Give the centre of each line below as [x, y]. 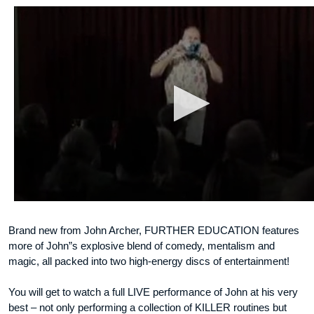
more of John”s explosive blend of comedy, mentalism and [142, 246]
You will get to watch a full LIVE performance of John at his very [153, 292]
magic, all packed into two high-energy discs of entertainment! [149, 261]
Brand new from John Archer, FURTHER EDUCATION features [154, 231]
